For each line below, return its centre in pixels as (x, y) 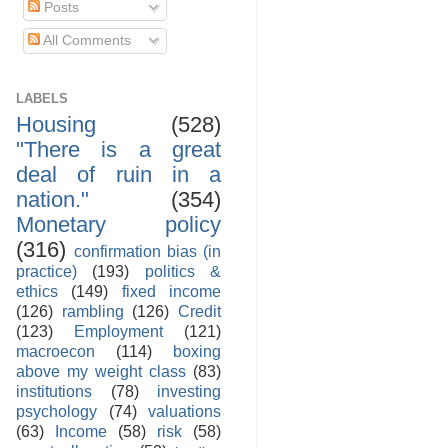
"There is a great (118, 149)
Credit (200, 311)
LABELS (42, 98)
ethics (37, 291)
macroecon (55, 351)
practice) (46, 271)
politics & (183, 271)
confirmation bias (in (147, 251)
